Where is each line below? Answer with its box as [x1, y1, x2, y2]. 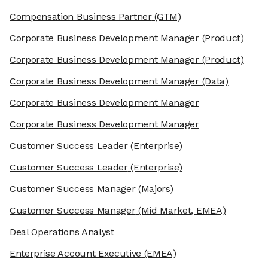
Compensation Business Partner [10, 11, 152, 23]
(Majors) [135, 183, 173, 195]
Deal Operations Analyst [10, 226, 114, 238]
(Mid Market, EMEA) [135, 205, 226, 217]
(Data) [199, 75, 229, 87]
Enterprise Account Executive [10, 248, 142, 260]
